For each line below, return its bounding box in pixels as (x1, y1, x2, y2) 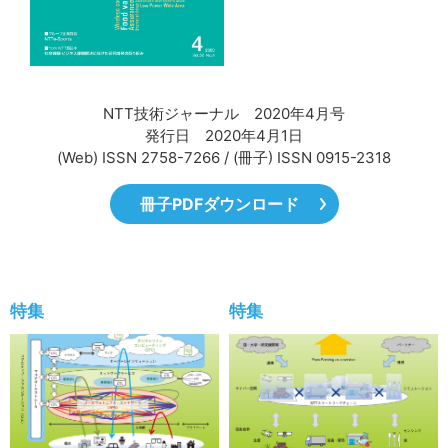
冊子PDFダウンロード (139, 194, 299, 215)
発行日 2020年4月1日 (145, 126, 303, 146)
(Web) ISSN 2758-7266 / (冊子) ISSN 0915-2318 (57, 148, 391, 168)
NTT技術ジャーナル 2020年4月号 (103, 104, 345, 124)
